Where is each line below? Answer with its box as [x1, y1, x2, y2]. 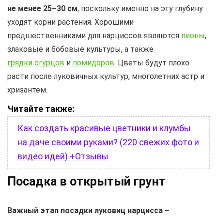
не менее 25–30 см [7, 3, 77, 13]
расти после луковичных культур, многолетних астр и [7, 71, 204, 81]
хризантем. [7, 85, 47, 94]
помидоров [73, 58, 114, 67]
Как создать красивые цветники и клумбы [17, 123, 191, 133]
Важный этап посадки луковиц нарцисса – [7, 205, 170, 215]
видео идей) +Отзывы [17, 151, 108, 161]
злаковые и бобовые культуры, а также [7, 44, 154, 54]
